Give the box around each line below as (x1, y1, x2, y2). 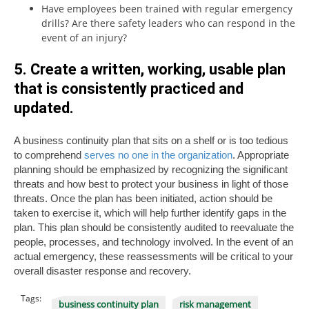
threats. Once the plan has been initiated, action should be (14, 192, 272, 204)
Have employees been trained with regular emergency (41, 1, 292, 15)
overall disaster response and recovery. (14, 264, 191, 277)
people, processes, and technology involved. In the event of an (14, 235, 293, 248)
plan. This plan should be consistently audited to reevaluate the (14, 221, 294, 233)
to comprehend (14, 148, 84, 161)
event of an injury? (41, 30, 127, 44)
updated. (14, 99, 74, 117)
